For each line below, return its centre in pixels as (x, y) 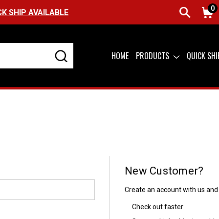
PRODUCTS (154, 56)
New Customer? (164, 171)
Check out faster (158, 207)
